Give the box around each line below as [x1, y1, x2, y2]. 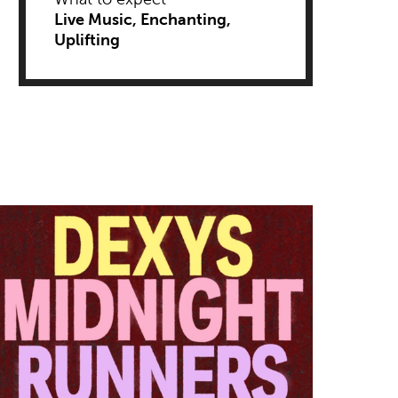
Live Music [54, 10, 133, 28]
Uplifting [54, 30, 121, 49]
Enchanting [140, 10, 227, 28]
